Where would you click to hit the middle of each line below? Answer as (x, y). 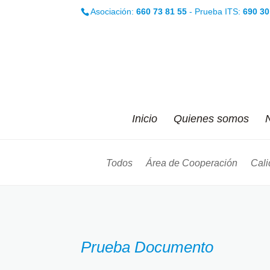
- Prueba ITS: (215, 11)
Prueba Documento (147, 247)
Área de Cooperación (191, 163)
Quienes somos (211, 119)
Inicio (144, 119)
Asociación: (114, 11)
